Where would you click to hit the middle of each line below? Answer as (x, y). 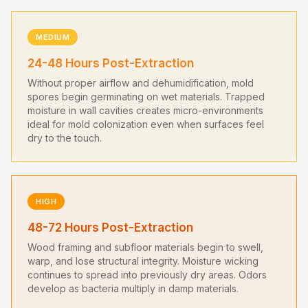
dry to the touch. (65, 138)
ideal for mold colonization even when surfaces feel (146, 124)
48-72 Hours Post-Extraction (110, 228)
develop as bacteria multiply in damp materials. (133, 288)
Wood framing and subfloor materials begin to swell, (145, 247)
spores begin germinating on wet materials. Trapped (146, 97)
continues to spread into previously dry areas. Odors (147, 275)
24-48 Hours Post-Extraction (111, 63)
